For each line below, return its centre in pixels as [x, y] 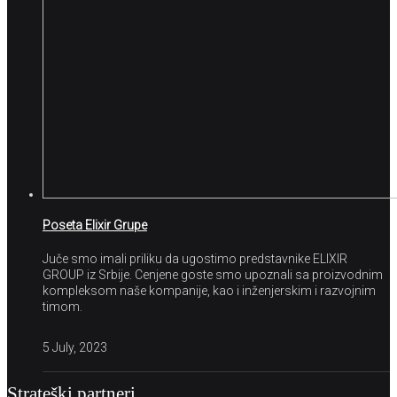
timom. [62, 306]
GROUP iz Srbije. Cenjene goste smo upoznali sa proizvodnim [213, 274]
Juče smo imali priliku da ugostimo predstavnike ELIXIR [195, 258]
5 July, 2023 [75, 347]
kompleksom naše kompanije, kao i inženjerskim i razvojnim [209, 290]
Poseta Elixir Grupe [95, 226]
